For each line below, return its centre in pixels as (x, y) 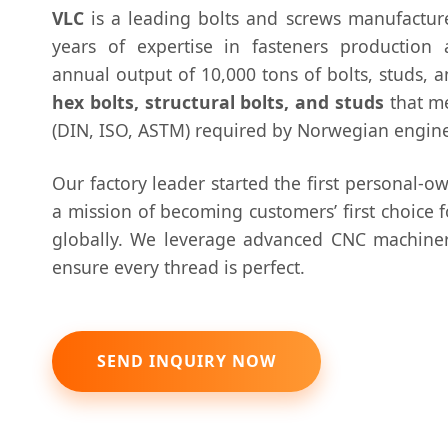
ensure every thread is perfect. (178, 267)
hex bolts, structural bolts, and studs (218, 102)
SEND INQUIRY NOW (186, 361)
